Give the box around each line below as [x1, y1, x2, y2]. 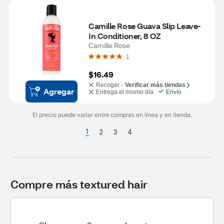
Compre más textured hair [10, 177, 147, 191]
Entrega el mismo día [96, 88, 153, 95]
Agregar [43, 86, 74, 96]
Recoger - [96, 81, 123, 88]
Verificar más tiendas [125, 81, 185, 88]
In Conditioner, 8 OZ [88, 30, 160, 41]
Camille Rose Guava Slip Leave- [88, 20, 201, 31]
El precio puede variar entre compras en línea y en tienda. [32, 111, 192, 118]
